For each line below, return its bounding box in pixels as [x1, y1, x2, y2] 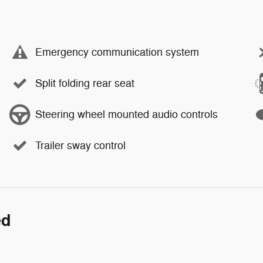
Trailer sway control [35, 139, 126, 152]
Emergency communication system [35, 46, 199, 59]
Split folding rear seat [35, 77, 134, 90]
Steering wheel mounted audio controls [35, 108, 218, 121]
